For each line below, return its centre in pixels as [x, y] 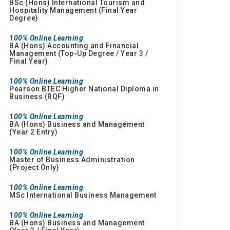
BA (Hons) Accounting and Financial [74, 46]
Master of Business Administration [72, 160]
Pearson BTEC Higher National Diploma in [84, 89]
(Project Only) [34, 168]
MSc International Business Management [83, 195]
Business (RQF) [37, 97]
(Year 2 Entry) [33, 132]
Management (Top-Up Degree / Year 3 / [79, 54]
